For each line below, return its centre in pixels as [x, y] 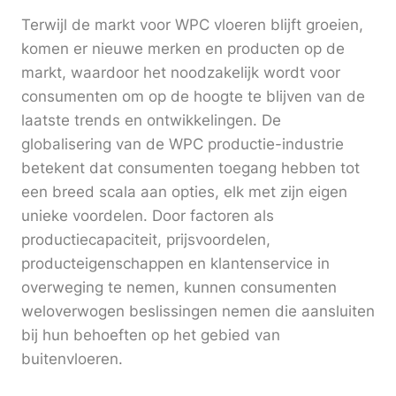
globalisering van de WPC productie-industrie [183, 145]
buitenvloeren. [72, 359]
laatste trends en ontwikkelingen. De [151, 121]
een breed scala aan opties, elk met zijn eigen [184, 192]
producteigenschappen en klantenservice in [175, 264]
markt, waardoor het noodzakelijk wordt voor [181, 73]
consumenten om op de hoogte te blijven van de [193, 97]
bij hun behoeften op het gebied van [151, 335]
